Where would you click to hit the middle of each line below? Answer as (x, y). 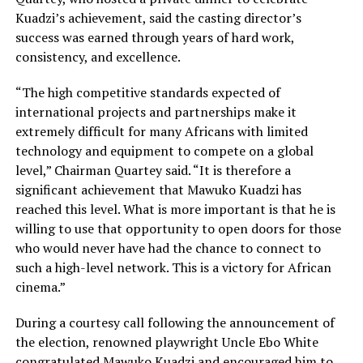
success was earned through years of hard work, (154, 37)
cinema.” (40, 286)
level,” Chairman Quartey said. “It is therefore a (153, 170)
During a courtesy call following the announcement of (175, 322)
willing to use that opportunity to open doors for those (178, 228)
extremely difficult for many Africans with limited (161, 131)
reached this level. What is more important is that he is (175, 209)
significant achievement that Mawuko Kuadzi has (158, 189)
